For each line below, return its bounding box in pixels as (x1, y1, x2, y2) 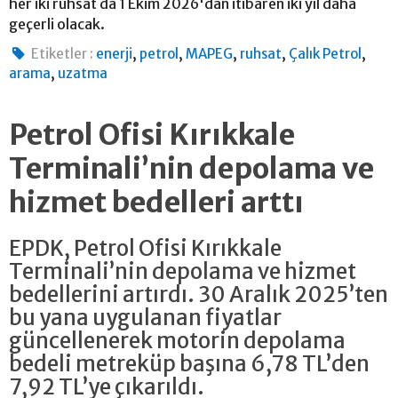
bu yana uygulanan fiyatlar (9, 303, 282, 331)
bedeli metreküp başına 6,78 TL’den (9, 349, 370, 378)
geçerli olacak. (9, 14, 105, 33)
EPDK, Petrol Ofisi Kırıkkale (9, 234, 282, 262)
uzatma (58, 64, 107, 82)
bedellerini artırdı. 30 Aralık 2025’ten (9, 280, 388, 308)
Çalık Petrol (289, 44, 362, 62)
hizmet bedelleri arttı (9, 184, 304, 220)
